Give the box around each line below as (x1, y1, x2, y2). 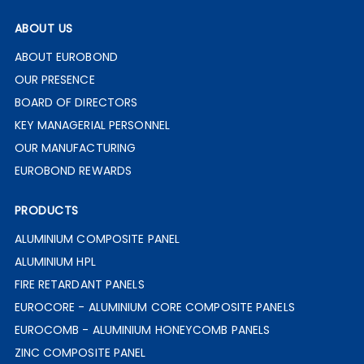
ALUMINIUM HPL (14, 253, 96, 270)
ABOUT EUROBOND (14, 49, 118, 65)
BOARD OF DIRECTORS (14, 94, 138, 110)
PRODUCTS (14, 202, 79, 219)
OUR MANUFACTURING (14, 140, 136, 156)
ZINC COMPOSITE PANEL (14, 344, 146, 361)
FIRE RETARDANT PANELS (14, 276, 145, 292)
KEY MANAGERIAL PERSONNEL (14, 117, 170, 133)
